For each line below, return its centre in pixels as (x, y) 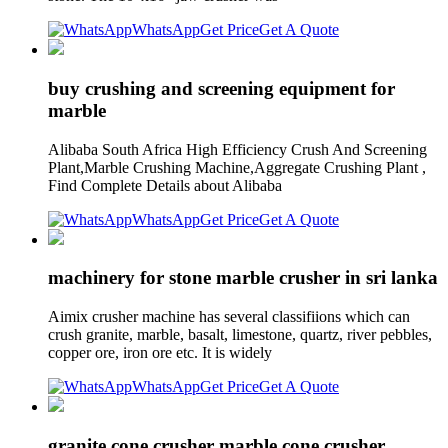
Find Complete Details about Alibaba (167, 185)
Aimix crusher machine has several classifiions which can (229, 317)
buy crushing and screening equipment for (221, 88)
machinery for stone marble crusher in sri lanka (243, 278)
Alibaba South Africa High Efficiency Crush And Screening (237, 149)
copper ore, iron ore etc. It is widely (162, 353)
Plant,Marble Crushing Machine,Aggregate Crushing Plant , (237, 167)
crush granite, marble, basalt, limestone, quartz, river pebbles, (240, 335)
